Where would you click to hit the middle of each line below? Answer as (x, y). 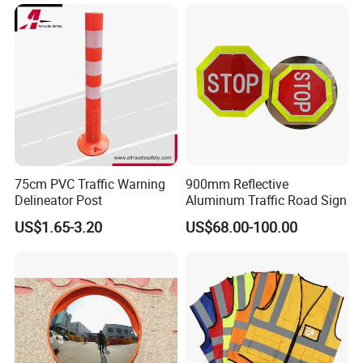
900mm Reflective (237, 184)
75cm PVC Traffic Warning (90, 184)
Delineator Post (59, 200)
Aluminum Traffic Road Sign (266, 200)
